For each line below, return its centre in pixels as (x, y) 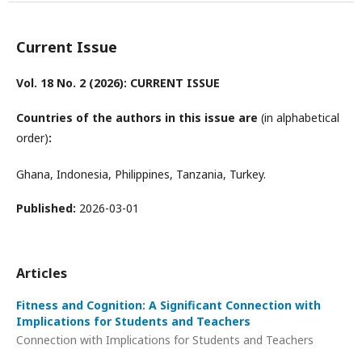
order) (32, 137)
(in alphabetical (300, 117)
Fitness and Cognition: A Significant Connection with (168, 305)
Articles (42, 273)
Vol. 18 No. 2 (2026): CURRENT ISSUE (118, 82)
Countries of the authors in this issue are (139, 117)
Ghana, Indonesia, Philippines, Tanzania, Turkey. (141, 174)
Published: (48, 208)
